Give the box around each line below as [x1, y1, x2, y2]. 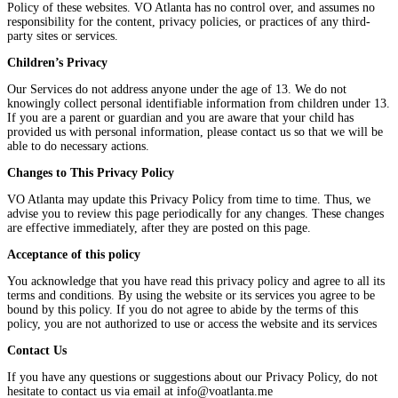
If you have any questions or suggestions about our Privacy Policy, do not [7, 370, 378, 385]
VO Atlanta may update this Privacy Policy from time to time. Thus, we [7, 193, 370, 207]
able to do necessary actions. [7, 139, 149, 154]
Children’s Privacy [7, 56, 107, 70]
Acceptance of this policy [7, 248, 140, 262]
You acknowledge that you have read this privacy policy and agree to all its [7, 275, 385, 289]
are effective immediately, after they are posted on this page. [7, 221, 311, 235]
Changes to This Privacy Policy [7, 166, 174, 180]
